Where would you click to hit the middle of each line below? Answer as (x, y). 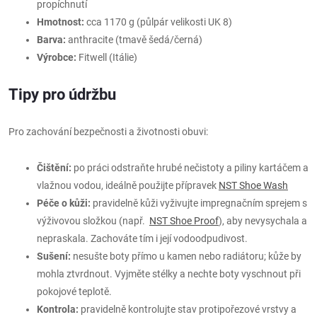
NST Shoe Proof (184, 220)
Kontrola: (58, 309)
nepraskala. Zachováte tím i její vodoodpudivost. (142, 238)
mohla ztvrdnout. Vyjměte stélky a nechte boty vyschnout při (169, 273)
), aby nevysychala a (263, 220)
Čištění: (54, 167)
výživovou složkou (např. (93, 220)
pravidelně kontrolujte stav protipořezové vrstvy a (188, 309)
